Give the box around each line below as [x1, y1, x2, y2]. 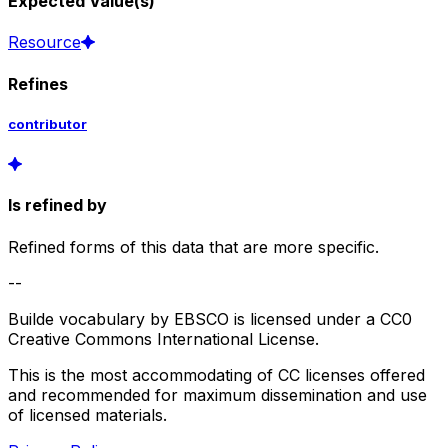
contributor [8, 115, 87, 132]
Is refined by [8, 195, 107, 216]
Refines [8, 73, 68, 94]
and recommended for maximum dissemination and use [8, 384, 427, 405]
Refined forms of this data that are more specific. [8, 236, 379, 257]
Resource [8, 32, 81, 53]
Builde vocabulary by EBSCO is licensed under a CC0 [8, 308, 412, 329]
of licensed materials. [8, 404, 167, 425]
